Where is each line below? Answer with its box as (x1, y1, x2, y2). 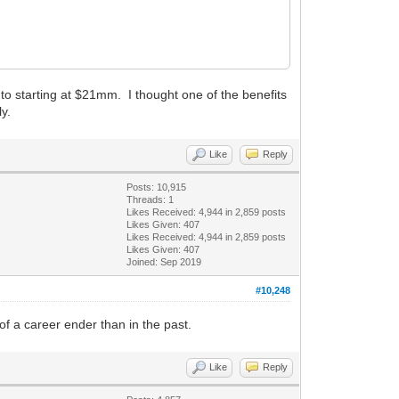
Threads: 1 (126, 193, 175, 205)
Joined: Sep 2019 (126, 256, 202, 267)
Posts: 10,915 (126, 181, 187, 192)
